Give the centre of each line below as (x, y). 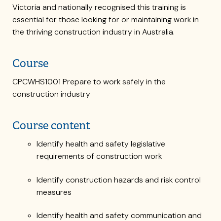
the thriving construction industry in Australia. (93, 32)
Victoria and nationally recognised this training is (99, 7)
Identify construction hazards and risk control (118, 180)
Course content (53, 126)
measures (55, 192)
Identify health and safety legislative (101, 144)
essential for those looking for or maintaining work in (106, 20)
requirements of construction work (100, 156)
